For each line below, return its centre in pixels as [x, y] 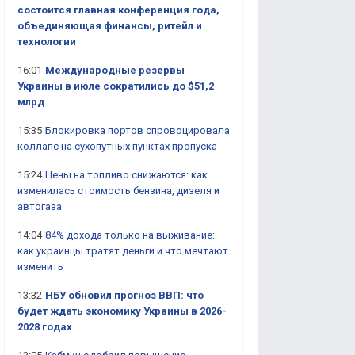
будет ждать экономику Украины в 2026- [122, 311]
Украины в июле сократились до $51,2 [116, 86]
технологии [47, 42]
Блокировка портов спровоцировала [137, 130]
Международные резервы [115, 70]
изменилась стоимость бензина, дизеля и [118, 191]
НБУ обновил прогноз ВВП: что [124, 295]
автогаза [40, 206]
